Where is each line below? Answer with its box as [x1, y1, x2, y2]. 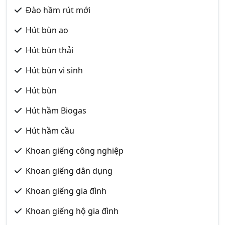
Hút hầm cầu [26, 125, 74, 136]
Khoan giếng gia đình [26, 185, 106, 196]
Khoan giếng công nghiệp [26, 145, 124, 156]
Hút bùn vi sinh [26, 65, 83, 76]
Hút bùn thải [26, 45, 73, 56]
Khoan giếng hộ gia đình [26, 205, 119, 216]
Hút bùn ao [26, 25, 68, 36]
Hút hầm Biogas [26, 105, 86, 116]
